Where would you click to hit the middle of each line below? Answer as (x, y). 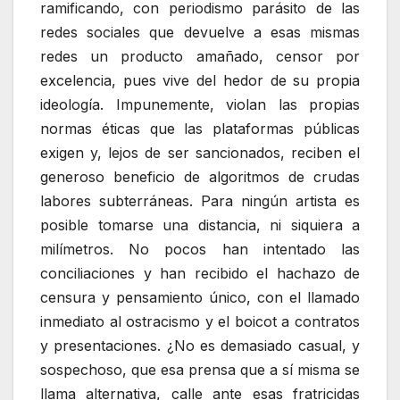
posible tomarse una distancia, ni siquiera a (200, 225)
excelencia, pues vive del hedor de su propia (200, 80)
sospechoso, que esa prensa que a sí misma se (200, 369)
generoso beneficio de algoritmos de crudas (200, 176)
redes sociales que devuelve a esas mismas (200, 32)
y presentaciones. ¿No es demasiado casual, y (200, 345)
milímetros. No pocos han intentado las (200, 249)
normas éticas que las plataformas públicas (200, 128)
